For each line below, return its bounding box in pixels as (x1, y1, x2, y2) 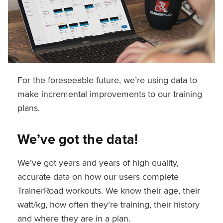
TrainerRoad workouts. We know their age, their (17, 184, 200, 197)
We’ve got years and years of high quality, (17, 156, 179, 169)
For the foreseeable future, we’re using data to (17, 73, 197, 86)
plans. (17, 101, 40, 114)
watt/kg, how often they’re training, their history (17, 198, 200, 211)
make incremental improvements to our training (17, 87, 202, 100)
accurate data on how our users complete (17, 170, 179, 183)
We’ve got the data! (17, 129, 138, 149)
